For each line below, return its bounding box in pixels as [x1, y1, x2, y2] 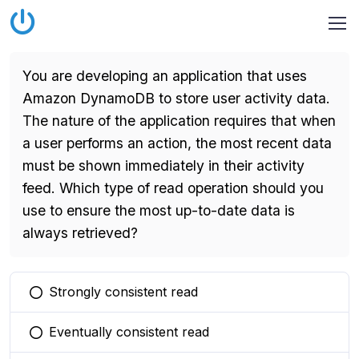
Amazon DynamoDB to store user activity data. [22, 90, 330, 107]
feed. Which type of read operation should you [22, 179, 324, 196]
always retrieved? [22, 224, 138, 241]
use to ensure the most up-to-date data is [22, 202, 295, 219]
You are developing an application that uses [22, 67, 307, 84]
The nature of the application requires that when [22, 112, 336, 129]
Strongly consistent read [49, 284, 198, 300]
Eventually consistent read [49, 324, 209, 340]
